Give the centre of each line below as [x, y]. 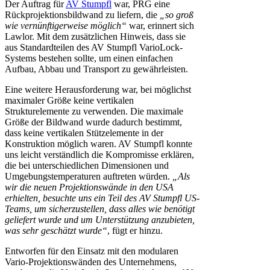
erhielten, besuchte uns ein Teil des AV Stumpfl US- [102, 198]
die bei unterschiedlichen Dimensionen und [87, 165]
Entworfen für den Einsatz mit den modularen [92, 251]
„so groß [177, 14]
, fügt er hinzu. [135, 230]
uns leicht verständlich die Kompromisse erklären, [99, 154]
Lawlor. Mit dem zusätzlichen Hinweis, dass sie [95, 36]
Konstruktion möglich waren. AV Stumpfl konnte [99, 143]
